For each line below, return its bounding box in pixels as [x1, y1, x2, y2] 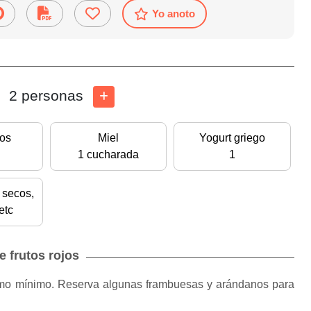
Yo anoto [152, 8, 195, 20]
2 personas [5, 87, 87, 104]
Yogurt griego [199, 132, 266, 144]
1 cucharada [77, 149, 139, 161]
